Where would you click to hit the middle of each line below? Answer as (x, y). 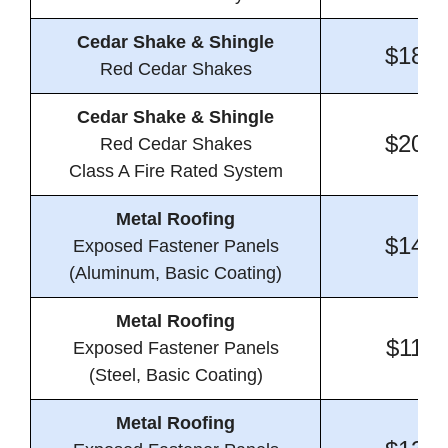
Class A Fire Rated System (175, 171)
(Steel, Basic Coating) (175, 375)
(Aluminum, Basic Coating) (175, 273)
